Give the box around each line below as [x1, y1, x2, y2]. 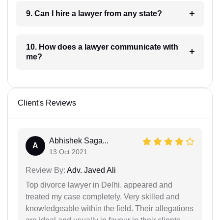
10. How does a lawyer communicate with [26, 42, 84, 51]
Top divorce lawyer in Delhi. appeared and [26, 180, 172, 189]
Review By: [26, 165, 65, 174]
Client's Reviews [18, 98, 76, 107]
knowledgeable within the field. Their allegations [26, 204, 193, 213]
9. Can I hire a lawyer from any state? [78, 9, 162, 18]
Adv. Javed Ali [65, 165, 116, 174]
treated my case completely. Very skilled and [26, 192, 179, 201]
